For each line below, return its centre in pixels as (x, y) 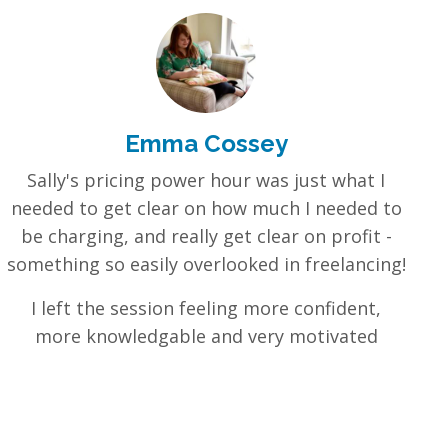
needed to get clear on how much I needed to (206, 208)
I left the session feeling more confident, (206, 308)
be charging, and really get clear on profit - (206, 236)
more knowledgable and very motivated (206, 336)
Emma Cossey (206, 144)
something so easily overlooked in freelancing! (206, 264)
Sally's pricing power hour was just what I (206, 180)
